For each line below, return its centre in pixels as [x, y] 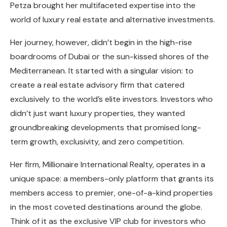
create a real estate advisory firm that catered [97, 85]
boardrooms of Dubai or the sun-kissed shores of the [109, 57]
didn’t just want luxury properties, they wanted [98, 113]
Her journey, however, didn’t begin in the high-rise [101, 43]
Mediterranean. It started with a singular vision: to [102, 71]
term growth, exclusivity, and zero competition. [97, 142]
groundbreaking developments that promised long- [106, 128]
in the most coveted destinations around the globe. [106, 207]
